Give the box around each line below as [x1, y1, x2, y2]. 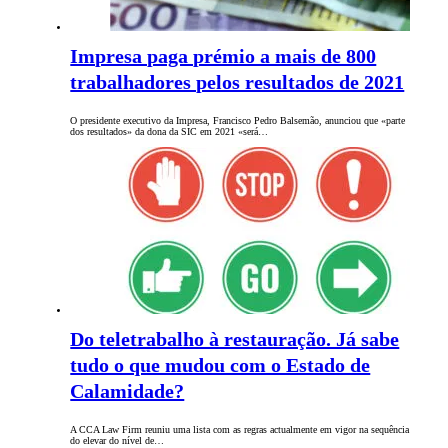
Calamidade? [70, 380, 185, 403]
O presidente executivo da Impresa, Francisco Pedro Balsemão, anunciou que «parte [70, 115, 406, 127]
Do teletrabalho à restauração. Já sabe [70, 328, 400, 351]
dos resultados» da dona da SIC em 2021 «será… [70, 126, 269, 138]
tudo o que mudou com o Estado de [70, 354, 371, 377]
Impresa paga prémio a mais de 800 [70, 45, 377, 68]
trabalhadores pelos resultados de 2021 [70, 71, 405, 94]
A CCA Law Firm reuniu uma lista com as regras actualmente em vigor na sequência [70, 424, 410, 436]
